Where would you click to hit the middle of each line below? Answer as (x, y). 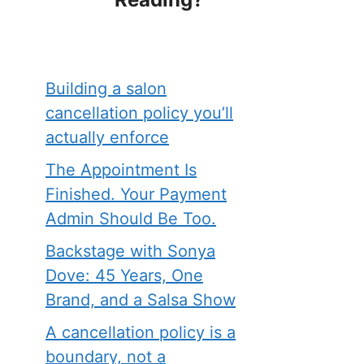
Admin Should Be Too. (131, 219)
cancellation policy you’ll (139, 113)
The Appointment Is (121, 170)
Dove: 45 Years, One (124, 275)
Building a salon (106, 89)
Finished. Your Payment (136, 194)
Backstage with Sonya (130, 251)
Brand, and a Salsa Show (141, 300)
